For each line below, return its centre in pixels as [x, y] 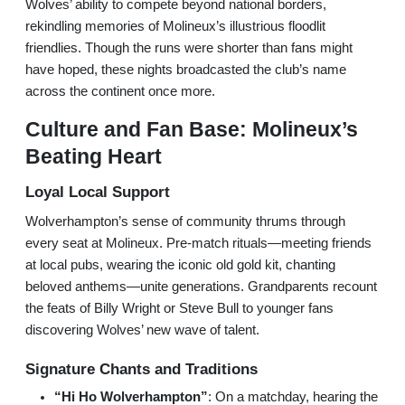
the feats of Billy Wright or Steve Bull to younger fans [179, 309]
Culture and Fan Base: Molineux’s [192, 130]
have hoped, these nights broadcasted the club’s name [186, 70]
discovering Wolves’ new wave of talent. [142, 330]
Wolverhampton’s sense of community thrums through [185, 222]
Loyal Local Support [98, 192]
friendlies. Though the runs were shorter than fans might [189, 48]
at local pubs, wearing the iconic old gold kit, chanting [180, 265]
